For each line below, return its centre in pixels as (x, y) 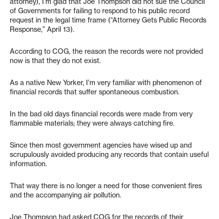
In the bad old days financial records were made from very (101, 114)
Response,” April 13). (42, 29)
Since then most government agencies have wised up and (101, 145)
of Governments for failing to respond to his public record (100, 11)
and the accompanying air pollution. (66, 195)
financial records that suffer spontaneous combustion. (95, 92)
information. (28, 164)
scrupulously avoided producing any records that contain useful (109, 154)
